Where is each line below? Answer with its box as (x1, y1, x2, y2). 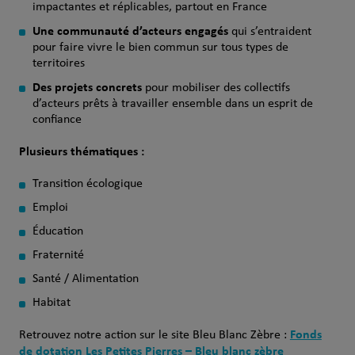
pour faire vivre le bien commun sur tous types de (32, 41, 288, 54)
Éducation (32, 225, 83, 238)
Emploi (32, 201, 68, 214)
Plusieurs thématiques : (18, 142, 147, 160)
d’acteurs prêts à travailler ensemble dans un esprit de (32, 97, 313, 110)
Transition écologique (32, 177, 143, 190)
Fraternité (32, 249, 84, 261)
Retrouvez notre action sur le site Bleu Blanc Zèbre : (18, 329, 290, 342)
